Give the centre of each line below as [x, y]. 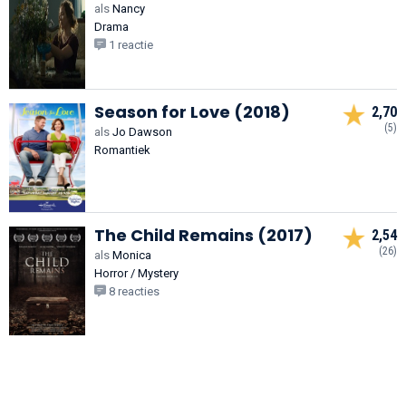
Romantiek [122, 150]
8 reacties [133, 291]
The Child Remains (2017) [203, 235]
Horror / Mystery [136, 273]
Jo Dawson [141, 131]
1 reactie [130, 44]
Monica [130, 255]
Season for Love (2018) [192, 111]
